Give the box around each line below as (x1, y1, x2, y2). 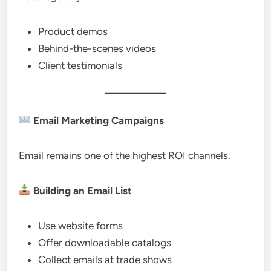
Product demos (38, 25, 108, 38)
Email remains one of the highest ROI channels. (19, 149, 231, 162)
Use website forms (38, 219, 123, 232)
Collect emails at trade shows (38, 253, 172, 266)
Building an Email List (30, 184, 132, 197)
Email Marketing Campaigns (30, 114, 164, 126)
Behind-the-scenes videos (38, 42, 157, 54)
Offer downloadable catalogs (38, 236, 172, 249)
